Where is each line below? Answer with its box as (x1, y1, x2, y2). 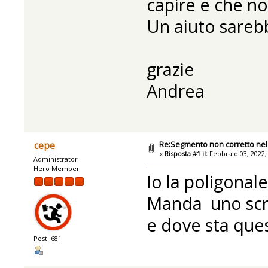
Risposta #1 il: (165, 148, 208, 158)
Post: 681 (33, 233, 62, 243)
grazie (146, 57, 194, 81)
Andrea (146, 79, 205, 103)
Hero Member (33, 163, 80, 173)
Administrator (33, 154, 78, 163)
